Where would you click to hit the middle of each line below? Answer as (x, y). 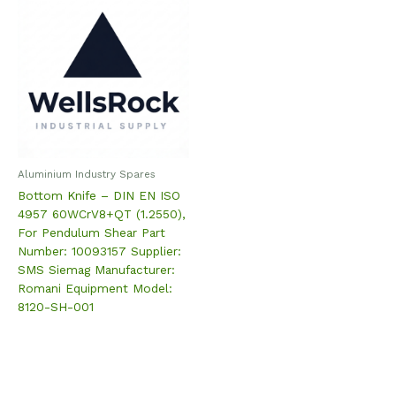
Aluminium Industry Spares (87, 174)
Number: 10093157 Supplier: (99, 251)
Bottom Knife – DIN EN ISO (99, 195)
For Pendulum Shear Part (91, 232)
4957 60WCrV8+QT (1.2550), (102, 213)
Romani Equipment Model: (95, 288)
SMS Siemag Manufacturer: (96, 269)
